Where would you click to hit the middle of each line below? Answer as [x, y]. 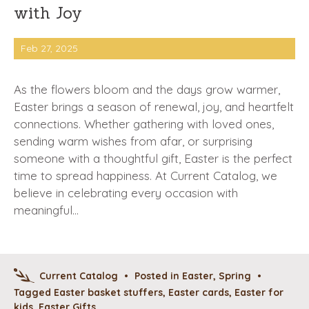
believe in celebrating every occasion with [126, 193]
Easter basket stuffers [108, 293]
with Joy [48, 12]
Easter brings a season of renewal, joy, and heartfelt [154, 107]
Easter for [259, 293]
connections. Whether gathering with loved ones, [144, 124]
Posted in [158, 276]
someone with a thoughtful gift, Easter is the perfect [153, 159]
